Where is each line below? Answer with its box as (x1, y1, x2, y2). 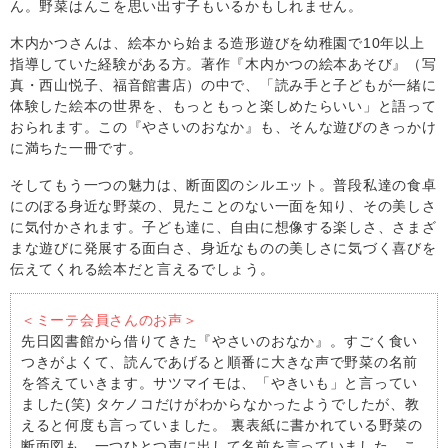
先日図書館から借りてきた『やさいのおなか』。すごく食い (21, 332, 418, 349)
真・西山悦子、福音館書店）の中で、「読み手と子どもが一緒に (10, 76, 437, 93)
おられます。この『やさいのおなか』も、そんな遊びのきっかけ (10, 118, 437, 135)
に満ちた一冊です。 (10, 139, 143, 156)
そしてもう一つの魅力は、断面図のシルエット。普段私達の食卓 (10, 176, 437, 193)
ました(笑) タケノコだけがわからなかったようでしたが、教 (21, 395, 420, 412)
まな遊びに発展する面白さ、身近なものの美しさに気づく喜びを (10, 239, 437, 256)
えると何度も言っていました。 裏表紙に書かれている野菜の (21, 416, 423, 433)
